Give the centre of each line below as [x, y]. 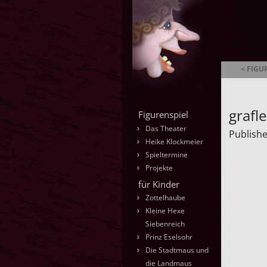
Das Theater [166, 128]
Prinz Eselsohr [169, 237]
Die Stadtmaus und [177, 250]
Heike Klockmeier [174, 141]
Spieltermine [167, 154]
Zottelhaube [165, 198]
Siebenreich [165, 224]
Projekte [159, 167]
